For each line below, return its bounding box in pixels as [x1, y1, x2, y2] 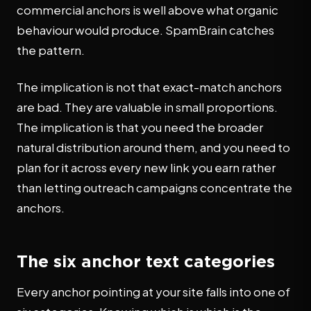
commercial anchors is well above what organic [17, 2, 278, 17]
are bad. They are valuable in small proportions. [17, 99, 278, 115]
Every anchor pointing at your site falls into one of [17, 284, 290, 299]
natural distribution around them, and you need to [17, 140, 290, 155]
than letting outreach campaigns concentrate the [17, 180, 292, 195]
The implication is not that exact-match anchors [17, 79, 282, 94]
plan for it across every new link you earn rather [17, 160, 276, 175]
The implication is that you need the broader [17, 119, 263, 135]
